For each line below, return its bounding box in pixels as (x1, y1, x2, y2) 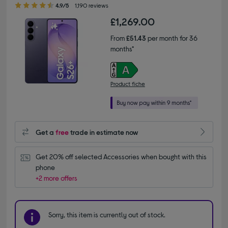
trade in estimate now (69, 127, 139, 136)
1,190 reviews (75, 2, 109, 9)
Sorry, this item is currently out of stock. (48, 210, 166, 219)
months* (110, 44, 134, 53)
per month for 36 (146, 34, 197, 43)
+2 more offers (36, 174, 78, 183)
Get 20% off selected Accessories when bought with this (36, 152, 207, 161)
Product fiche (110, 80, 145, 88)
